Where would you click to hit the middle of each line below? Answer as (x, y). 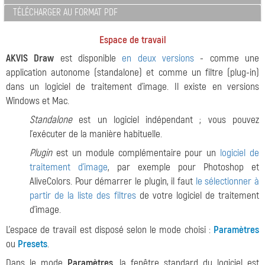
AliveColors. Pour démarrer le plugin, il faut (113, 181)
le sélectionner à (227, 181)
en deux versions (158, 58)
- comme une (227, 58)
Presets (33, 244)
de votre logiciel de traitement (197, 195)
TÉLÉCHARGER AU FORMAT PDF (65, 12)
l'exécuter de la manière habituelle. (96, 134)
